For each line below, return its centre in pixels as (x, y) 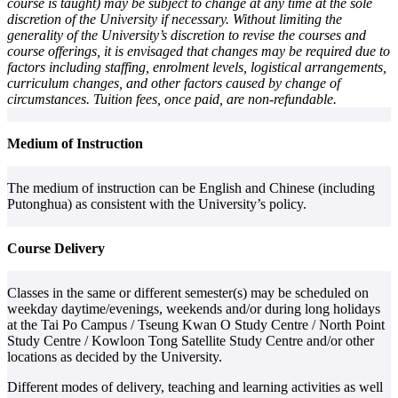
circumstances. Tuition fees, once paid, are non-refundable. (172, 99)
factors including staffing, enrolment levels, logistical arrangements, (197, 68)
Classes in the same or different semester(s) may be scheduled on (188, 293)
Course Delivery (56, 249)
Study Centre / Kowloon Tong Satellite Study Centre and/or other (191, 341)
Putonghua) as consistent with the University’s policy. (157, 204)
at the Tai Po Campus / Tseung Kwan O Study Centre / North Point (196, 325)
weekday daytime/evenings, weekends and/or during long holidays (194, 309)
